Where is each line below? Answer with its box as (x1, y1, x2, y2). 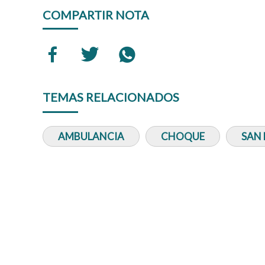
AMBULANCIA (58, 130, 124, 143)
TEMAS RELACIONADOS (43, 89, 179, 104)
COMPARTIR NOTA (43, 7, 149, 22)
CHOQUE (161, 130, 205, 143)
